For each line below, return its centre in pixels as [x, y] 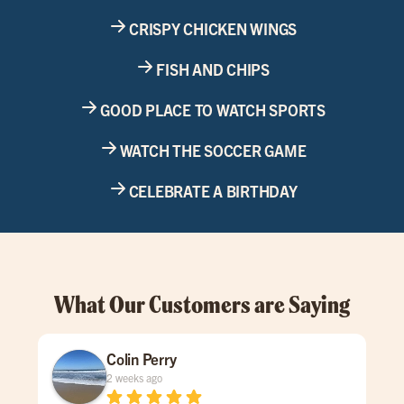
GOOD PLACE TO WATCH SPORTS [213, 109]
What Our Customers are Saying [202, 305]
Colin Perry [142, 359]
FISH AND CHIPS [213, 69]
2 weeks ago [134, 378]
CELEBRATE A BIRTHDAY [213, 190]
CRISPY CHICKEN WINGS [213, 28]
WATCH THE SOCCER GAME [213, 150]
